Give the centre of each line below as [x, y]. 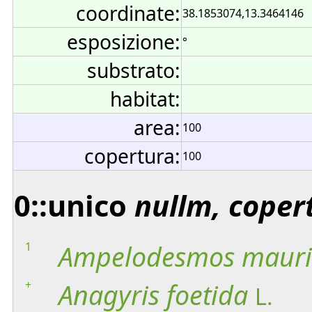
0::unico [74, 205]
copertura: [132, 156]
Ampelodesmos [147, 256]
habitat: [145, 99]
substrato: [134, 70]
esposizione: [124, 42]
